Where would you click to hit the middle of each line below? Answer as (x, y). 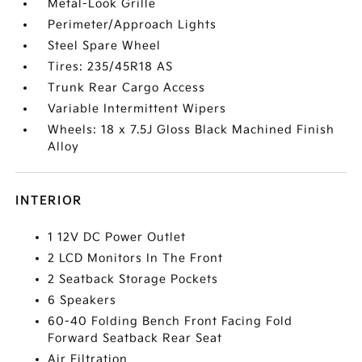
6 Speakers (82, 300)
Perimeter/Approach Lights (133, 25)
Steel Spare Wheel (105, 46)
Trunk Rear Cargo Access (127, 88)
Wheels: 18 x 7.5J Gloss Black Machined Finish (192, 130)
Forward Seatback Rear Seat (135, 338)
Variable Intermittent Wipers (137, 109)
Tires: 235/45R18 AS (111, 67)
